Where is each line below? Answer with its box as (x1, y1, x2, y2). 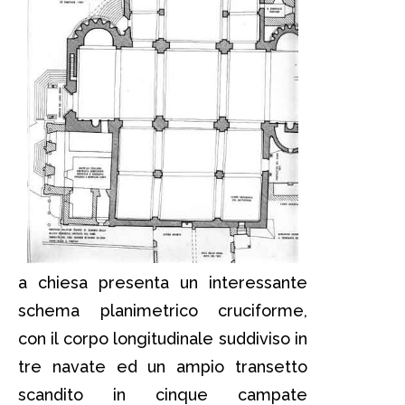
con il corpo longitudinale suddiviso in (18, 329, 307, 349)
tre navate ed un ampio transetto (18, 357, 307, 377)
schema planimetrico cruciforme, (18, 301, 307, 321)
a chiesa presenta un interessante (18, 273, 307, 293)
